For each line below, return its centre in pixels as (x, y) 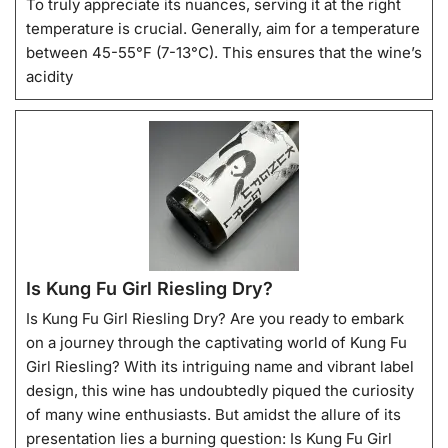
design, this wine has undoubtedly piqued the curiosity (220, 390)
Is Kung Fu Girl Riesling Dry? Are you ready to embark (215, 318)
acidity (49, 76)
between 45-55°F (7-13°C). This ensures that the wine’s (224, 52)
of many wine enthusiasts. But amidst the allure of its (213, 414)
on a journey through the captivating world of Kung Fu (216, 342)
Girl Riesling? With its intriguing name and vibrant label (220, 366)
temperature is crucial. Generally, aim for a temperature (223, 28)
